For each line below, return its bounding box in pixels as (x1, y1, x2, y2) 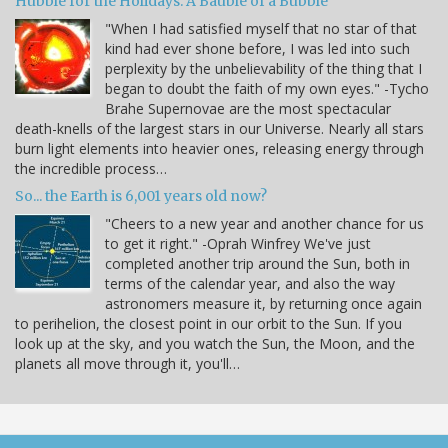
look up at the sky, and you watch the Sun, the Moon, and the (15, 334, 415, 354)
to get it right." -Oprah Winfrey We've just (105, 234, 371, 254)
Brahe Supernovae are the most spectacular (105, 99, 391, 119)
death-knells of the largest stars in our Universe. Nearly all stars (15, 119, 424, 139)
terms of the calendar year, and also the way (105, 274, 395, 294)
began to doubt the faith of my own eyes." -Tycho (105, 79, 429, 99)
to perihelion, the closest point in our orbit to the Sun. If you (15, 314, 402, 334)
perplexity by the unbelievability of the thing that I (105, 59, 422, 79)
